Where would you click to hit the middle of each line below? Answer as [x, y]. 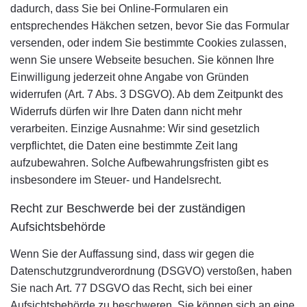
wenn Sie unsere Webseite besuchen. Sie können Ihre [142, 60]
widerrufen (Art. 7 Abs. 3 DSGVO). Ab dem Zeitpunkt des [147, 94]
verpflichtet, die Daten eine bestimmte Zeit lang [124, 146]
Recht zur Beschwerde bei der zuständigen [128, 208]
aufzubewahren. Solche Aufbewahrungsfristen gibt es [139, 163]
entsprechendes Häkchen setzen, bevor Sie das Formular [150, 26]
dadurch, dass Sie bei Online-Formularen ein [119, 9]
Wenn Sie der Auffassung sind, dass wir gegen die [132, 254]
